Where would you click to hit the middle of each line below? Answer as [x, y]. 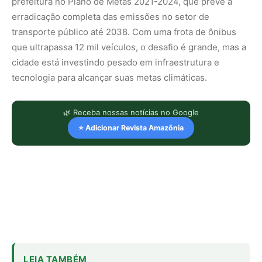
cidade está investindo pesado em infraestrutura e [116, 62]
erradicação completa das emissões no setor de [111, 16]
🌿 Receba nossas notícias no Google [131, 112]
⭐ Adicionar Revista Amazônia [131, 127]
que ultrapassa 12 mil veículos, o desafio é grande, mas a [129, 47]
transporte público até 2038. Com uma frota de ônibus [124, 32]
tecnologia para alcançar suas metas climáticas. [109, 77]
